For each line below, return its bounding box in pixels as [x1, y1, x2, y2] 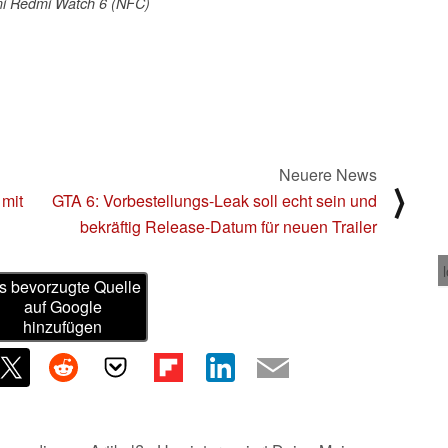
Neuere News [279, 162, 377, 186]
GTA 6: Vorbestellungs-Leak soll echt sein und [52, 188, 377, 212]
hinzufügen [23, 315, 103, 339]
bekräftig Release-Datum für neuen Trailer [80, 214, 377, 238]
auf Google [23, 295, 102, 319]
